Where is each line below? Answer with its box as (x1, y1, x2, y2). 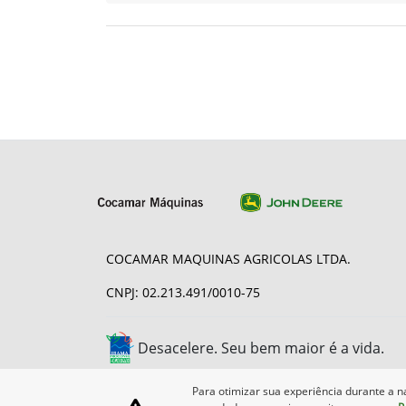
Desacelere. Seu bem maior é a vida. (137, 337, 384, 358)
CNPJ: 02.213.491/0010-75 (106, 284, 260, 301)
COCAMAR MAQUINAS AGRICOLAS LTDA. (106, 250, 351, 267)
